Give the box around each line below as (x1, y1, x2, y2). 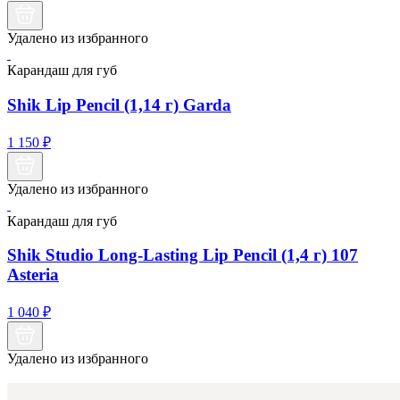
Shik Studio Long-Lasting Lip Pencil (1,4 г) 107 (7, 246, 358, 265)
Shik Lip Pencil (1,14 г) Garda (7, 95, 231, 114)
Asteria (7, 265, 59, 285)
